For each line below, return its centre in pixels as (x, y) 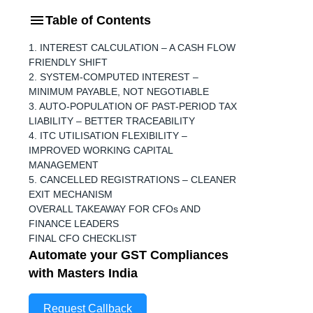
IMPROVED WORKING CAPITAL (101, 150)
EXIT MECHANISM (71, 194)
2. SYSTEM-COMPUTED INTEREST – (114, 77)
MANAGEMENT (64, 165)
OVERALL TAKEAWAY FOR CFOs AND (115, 209)
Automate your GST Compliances (129, 255)
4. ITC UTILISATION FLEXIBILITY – (108, 136)
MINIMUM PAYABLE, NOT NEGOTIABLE (119, 92)
